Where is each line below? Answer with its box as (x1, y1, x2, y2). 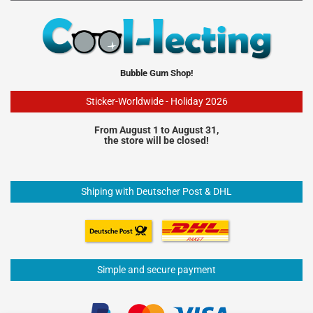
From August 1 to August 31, (94, 124, 219, 136)
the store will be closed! (104, 134, 209, 146)
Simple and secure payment (97, 263, 216, 275)
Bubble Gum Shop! (119, 67, 194, 78)
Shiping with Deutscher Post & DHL (81, 185, 232, 197)
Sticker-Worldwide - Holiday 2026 (85, 95, 228, 107)
